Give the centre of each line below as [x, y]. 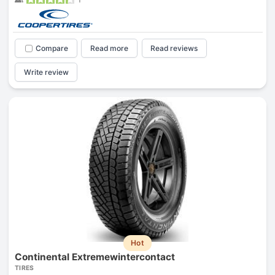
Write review [46, 72]
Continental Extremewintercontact [95, 257]
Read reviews [174, 48]
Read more [110, 48]
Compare [52, 48]
